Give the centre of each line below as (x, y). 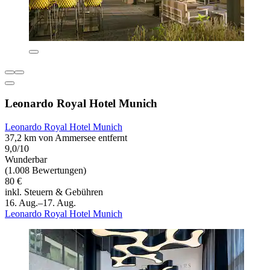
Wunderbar (26, 159)
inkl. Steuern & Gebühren (54, 192)
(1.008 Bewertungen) (46, 170)
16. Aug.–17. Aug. (40, 202)
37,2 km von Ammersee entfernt (66, 137)
